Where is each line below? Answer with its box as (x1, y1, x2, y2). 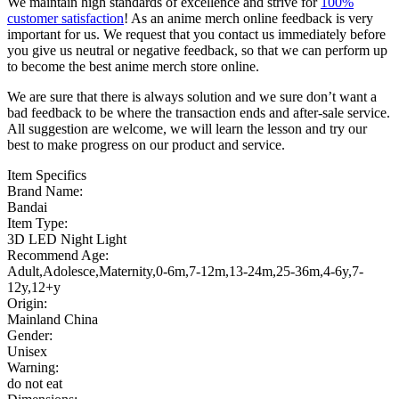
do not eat (7, 376, 62, 392)
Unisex (7, 344, 47, 360)
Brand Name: (7, 183, 83, 199)
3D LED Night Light (7, 232, 126, 248)
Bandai (7, 199, 47, 216)
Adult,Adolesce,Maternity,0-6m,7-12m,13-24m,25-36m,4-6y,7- (7, 264, 363, 280)
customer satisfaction (7, 11, 124, 27)
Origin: (7, 296, 47, 312)
